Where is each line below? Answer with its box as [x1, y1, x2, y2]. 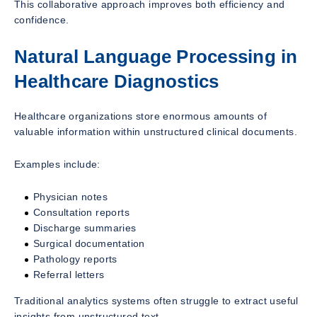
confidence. [14, 14, 69, 26]
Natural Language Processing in [14, 47, 298, 67]
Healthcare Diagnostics [14, 71, 219, 92]
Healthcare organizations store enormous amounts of [14, 110, 267, 122]
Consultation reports [33, 206, 129, 218]
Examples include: [14, 158, 100, 170]
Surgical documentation [33, 237, 145, 249]
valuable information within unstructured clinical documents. [14, 125, 297, 137]
